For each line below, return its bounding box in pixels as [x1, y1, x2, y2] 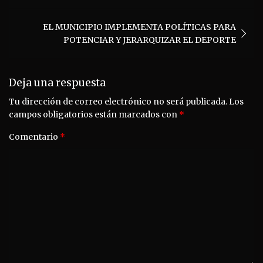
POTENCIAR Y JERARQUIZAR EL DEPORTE [63, 34, 236, 45]
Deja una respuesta [9, 76, 106, 89]
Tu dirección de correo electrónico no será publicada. [9, 96, 227, 107]
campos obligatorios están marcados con [9, 109, 179, 120]
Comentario [9, 131, 60, 142]
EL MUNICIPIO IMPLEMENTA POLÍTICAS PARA [43, 21, 236, 32]
